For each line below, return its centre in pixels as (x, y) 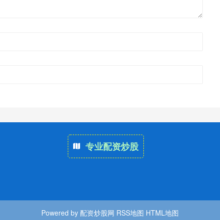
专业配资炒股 (112, 146)
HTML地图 (162, 212)
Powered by (61, 212)
